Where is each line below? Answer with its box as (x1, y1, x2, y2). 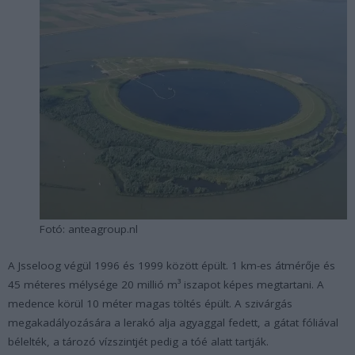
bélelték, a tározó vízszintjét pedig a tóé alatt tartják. (8, 334, 269, 349)
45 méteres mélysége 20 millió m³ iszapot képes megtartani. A (8, 277, 324, 292)
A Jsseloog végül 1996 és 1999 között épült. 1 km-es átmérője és (8, 258, 335, 273)
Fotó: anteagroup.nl (40, 221, 138, 236)
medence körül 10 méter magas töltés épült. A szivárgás (8, 296, 292, 311)
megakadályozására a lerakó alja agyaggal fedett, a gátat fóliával (8, 315, 338, 330)
